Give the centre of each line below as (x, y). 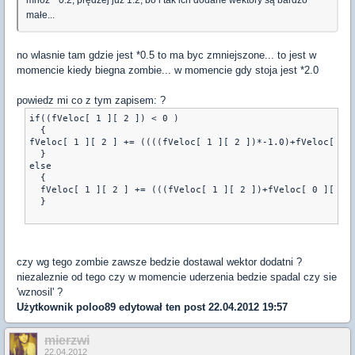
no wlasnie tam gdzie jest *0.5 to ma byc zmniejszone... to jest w (166, 55)
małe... (40, 15)
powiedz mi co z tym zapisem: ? (91, 100)
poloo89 (96, 307)
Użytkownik (46, 307)
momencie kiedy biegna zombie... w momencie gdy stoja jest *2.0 (168, 70)
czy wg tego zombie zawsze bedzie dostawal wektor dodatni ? (159, 261)
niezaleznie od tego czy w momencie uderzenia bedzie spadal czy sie (177, 277)
